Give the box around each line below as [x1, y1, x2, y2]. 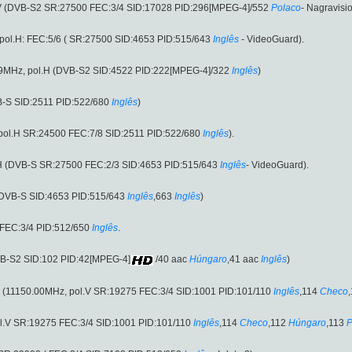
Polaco [271, 2, 301, 14]
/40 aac [153, 254, 187, 266]
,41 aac [227, 254, 258, 266]
